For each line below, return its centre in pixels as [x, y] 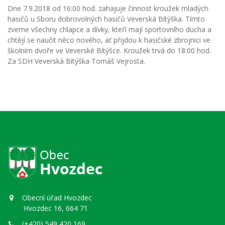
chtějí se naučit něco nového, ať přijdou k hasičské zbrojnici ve [109, 40]
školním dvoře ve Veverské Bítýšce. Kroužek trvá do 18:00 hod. [109, 50]
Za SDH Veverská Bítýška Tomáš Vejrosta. [76, 61]
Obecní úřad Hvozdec [56, 198]
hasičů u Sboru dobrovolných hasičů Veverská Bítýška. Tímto [106, 19]
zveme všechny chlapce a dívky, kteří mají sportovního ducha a [109, 29]
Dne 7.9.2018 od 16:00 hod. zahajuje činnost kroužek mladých [108, 8]
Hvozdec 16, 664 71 [48, 208]
